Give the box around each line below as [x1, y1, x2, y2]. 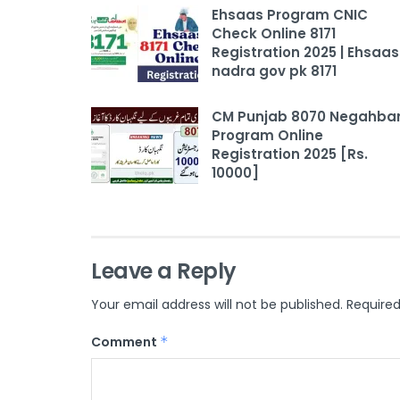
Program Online [212, 126, 323, 146]
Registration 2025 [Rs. [212, 145, 368, 164]
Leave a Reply [91, 256, 237, 287]
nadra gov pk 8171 [212, 62, 337, 81]
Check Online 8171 [212, 24, 336, 44]
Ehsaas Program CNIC [212, 5, 368, 25]
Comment [91, 333, 160, 352]
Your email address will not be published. [91, 296, 343, 314]
